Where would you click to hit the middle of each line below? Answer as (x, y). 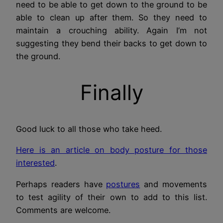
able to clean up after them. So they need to (111, 18)
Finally (111, 93)
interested (35, 163)
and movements (174, 184)
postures (123, 184)
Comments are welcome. (63, 210)
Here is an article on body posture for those (111, 150)
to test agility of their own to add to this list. (111, 197)
